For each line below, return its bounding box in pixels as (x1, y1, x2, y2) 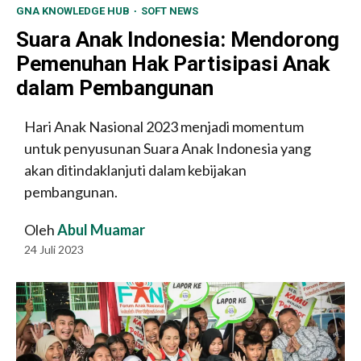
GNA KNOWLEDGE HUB (16, 5, 132, 18)
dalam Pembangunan (16, 76, 214, 101)
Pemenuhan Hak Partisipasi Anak (16, 52, 330, 77)
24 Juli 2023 (24, 243, 86, 257)
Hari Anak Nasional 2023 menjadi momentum (24, 118, 304, 136)
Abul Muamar (57, 221, 145, 239)
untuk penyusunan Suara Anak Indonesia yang (24, 139, 311, 158)
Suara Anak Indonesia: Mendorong (16, 27, 339, 52)
